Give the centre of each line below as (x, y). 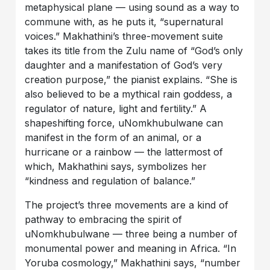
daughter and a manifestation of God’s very (124, 65)
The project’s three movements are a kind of (127, 205)
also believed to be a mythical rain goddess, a (129, 94)
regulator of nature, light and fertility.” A (116, 109)
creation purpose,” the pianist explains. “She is (131, 80)
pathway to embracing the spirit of (104, 220)
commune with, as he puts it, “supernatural (124, 22)
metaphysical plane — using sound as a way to (132, 8)
